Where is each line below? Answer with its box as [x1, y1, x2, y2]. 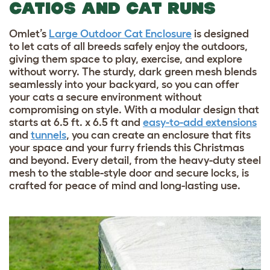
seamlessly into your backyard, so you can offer [9, 78, 239, 91]
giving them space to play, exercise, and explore [9, 53, 242, 66]
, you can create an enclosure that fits [66, 129, 251, 142]
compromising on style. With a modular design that [9, 104, 259, 116]
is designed [192, 28, 249, 40]
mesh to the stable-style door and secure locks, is [9, 167, 249, 180]
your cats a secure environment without [9, 91, 202, 104]
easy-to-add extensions [143, 116, 257, 129]
